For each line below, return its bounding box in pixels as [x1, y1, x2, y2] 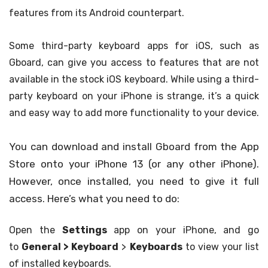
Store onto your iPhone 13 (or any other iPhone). [9, 157, 259, 170]
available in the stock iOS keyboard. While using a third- [9, 74, 259, 86]
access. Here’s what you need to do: [9, 192, 179, 205]
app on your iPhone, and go [106, 224, 259, 236]
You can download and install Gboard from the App [9, 140, 259, 153]
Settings [62, 224, 107, 236]
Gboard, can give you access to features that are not [9, 57, 259, 69]
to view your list [182, 240, 260, 252]
